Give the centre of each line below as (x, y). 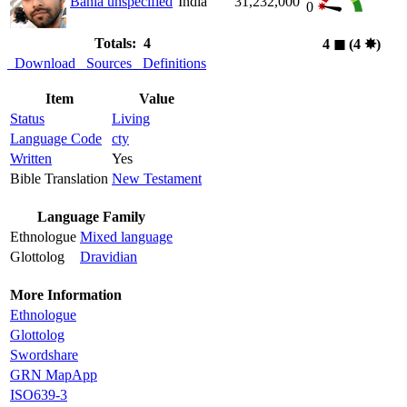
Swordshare (44, 355)
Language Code (56, 139)
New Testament (157, 179)
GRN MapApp (54, 375)
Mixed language (126, 237)
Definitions (171, 64)
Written (31, 159)
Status (27, 119)
